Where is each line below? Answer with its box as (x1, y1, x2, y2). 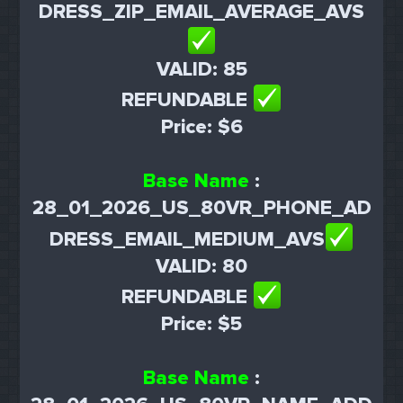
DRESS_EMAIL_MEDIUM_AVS (49, 227, 325, 252)
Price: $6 (160, 115, 243, 140)
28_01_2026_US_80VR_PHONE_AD (31, 196, 372, 221)
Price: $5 (161, 311, 242, 336)
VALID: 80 (156, 254, 247, 279)
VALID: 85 (156, 58, 247, 83)
